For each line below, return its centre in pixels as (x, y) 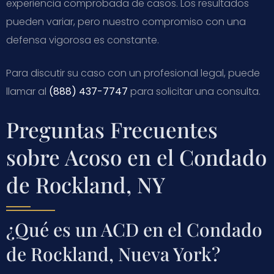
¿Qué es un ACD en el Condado (134, 229)
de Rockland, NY (86, 184)
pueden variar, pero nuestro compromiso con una (126, 21)
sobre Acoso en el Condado (136, 157)
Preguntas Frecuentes (112, 129)
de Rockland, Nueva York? (113, 254)
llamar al (28, 91)
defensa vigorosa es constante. (83, 40)
